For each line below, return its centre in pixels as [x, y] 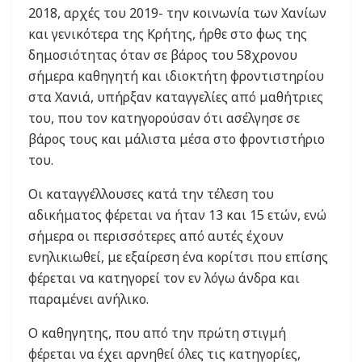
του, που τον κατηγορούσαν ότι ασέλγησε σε [164, 118]
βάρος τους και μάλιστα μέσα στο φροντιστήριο [177, 139]
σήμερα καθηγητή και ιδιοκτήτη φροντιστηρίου [176, 76]
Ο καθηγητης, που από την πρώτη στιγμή [157, 333]
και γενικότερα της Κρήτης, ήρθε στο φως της [168, 34]
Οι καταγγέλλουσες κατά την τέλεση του [151, 194]
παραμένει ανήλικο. [88, 299]
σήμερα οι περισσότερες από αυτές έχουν [156, 236]
